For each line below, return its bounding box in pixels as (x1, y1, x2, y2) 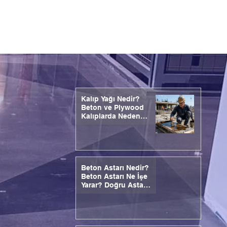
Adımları (81, 198, 109, 207)
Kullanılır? (81, 121, 117, 129)
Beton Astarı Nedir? (81, 164, 149, 172)
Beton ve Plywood (81, 103, 144, 112)
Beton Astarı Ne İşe (81, 172, 147, 181)
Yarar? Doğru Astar (81, 181, 146, 190)
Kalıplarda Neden (81, 112, 140, 121)
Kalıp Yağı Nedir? (81, 95, 140, 103)
